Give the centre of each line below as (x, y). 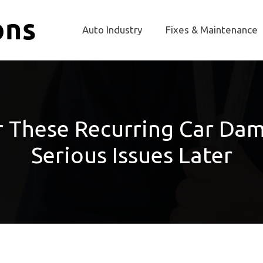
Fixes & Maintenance (212, 30)
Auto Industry (112, 30)
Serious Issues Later (131, 155)
